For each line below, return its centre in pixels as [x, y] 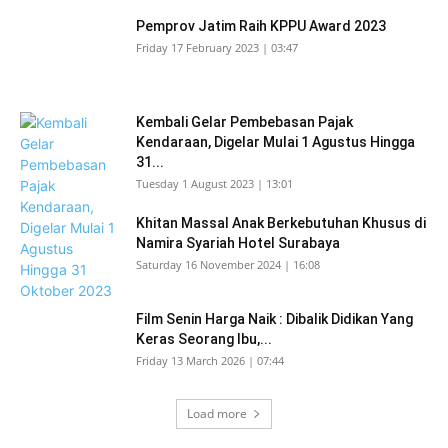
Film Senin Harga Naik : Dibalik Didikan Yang [274, 319]
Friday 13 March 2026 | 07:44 [210, 360]
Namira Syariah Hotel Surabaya [238, 243]
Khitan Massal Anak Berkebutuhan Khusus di [281, 223]
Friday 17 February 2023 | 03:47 [217, 47]
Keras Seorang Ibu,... [204, 339]
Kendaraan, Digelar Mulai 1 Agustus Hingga [275, 142]
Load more [217, 413]
